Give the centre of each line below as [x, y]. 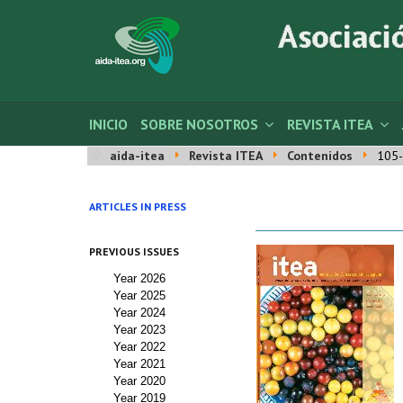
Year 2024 [139, 313]
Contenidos [320, 156]
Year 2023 [139, 330]
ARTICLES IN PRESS [138, 206]
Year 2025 [139, 296]
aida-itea [137, 156]
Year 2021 [139, 364]
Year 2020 [139, 381]
